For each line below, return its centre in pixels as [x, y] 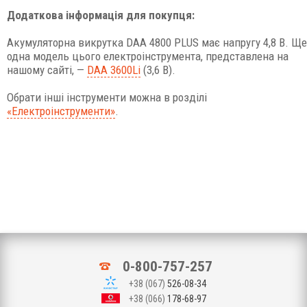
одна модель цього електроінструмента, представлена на [148, 56]
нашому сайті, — [47, 70]
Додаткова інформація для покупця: [101, 15]
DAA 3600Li [114, 70]
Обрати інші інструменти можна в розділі [107, 97]
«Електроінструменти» [61, 111]
